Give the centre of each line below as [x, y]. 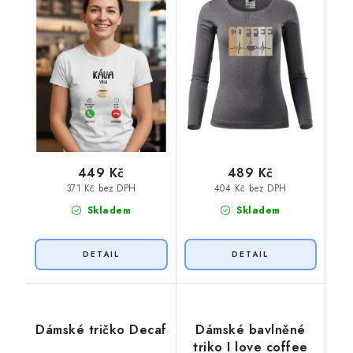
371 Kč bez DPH [101, 189]
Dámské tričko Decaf [101, 330]
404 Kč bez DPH [250, 189]
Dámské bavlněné [251, 330]
